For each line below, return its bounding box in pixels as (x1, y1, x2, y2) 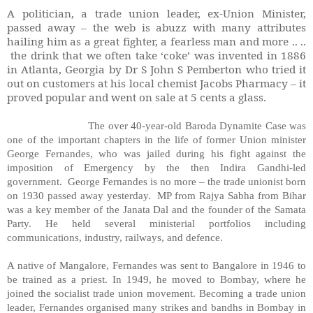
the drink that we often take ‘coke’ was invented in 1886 (10, 48, 307, 62)
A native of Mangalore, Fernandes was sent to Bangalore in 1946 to (7, 259, 306, 271)
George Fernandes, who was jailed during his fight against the (7, 147, 306, 159)
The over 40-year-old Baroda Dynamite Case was (88, 119, 306, 131)
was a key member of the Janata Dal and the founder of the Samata (7, 203, 306, 215)
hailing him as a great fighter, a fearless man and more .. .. (7, 34, 306, 48)
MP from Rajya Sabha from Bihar (157, 189, 307, 201)
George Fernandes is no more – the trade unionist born (68, 175, 306, 187)
